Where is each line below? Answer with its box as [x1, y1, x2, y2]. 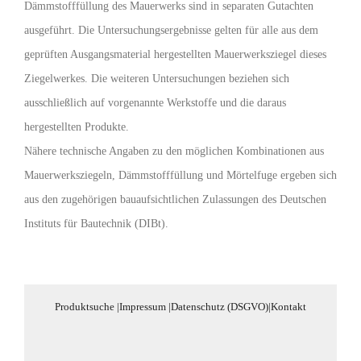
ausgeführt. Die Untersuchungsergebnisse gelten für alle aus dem [24, 24, 318, 36]
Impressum [119, 301, 166, 313]
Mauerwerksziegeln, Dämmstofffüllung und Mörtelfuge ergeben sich [24, 169, 337, 181]
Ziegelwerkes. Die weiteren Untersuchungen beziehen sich [24, 73, 289, 85]
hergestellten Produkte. [24, 121, 129, 133]
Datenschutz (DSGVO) [171, 301, 268, 313]
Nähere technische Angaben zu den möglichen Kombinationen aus [24, 145, 324, 157]
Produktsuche [55, 301, 114, 313]
